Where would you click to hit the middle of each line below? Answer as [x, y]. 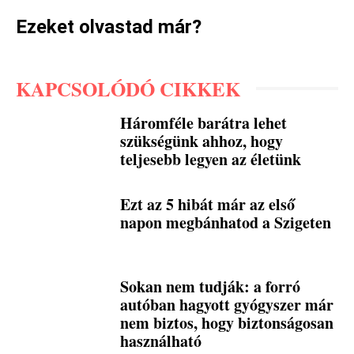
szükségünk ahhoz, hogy [202, 141]
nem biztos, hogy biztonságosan [227, 322]
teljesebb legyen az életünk [211, 159]
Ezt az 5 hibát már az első [208, 205]
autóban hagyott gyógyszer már [227, 304]
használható [161, 341]
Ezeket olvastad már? [109, 26]
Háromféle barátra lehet [204, 122]
